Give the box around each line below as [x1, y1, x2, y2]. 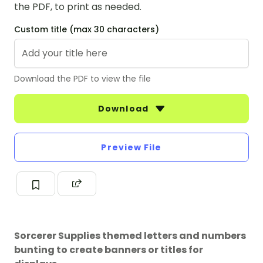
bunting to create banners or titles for [14, 243, 203, 257]
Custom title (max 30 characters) [14, 23, 159, 36]
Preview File [101, 141, 162, 154]
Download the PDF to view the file [14, 73, 151, 85]
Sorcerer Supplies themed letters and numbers [14, 229, 246, 243]
